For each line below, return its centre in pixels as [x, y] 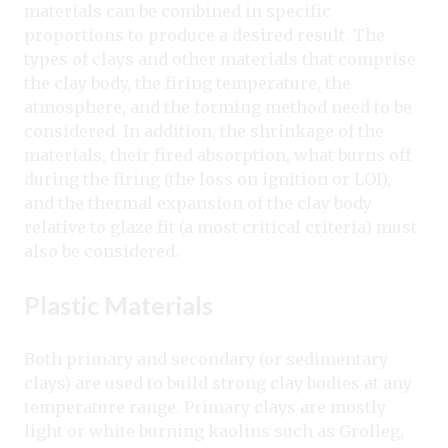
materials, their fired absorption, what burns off [217, 155]
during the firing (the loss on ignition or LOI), [207, 179]
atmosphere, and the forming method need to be [218, 107]
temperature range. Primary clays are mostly [205, 407]
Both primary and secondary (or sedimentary [206, 359]
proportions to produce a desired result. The [204, 35]
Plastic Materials [118, 305]
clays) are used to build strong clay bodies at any [218, 383]
